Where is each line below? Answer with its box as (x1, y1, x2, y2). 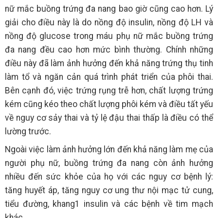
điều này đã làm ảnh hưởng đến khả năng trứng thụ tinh (5, 58, 213, 68)
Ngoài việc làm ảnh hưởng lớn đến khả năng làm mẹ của (5, 144, 213, 154)
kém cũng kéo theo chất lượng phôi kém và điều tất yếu (5, 99, 213, 109)
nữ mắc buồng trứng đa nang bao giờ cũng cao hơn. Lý (5, 3, 213, 14)
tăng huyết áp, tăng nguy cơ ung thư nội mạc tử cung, (5, 185, 213, 195)
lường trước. (5, 126, 51, 136)
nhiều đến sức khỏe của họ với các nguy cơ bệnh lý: (5, 171, 213, 182)
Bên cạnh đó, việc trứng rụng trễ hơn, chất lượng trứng (5, 85, 213, 95)
